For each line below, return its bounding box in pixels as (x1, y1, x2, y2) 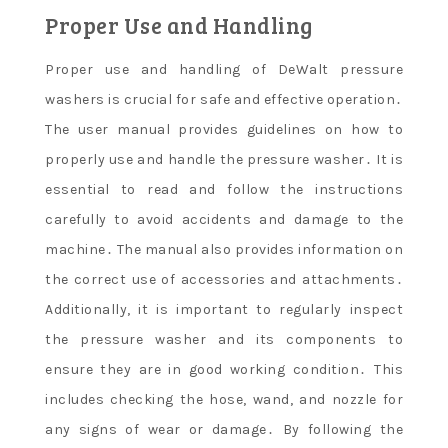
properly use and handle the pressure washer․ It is (45, 151, 403, 168)
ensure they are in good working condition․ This (45, 361, 403, 378)
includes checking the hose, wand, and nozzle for (45, 391, 403, 408)
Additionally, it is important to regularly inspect (45, 301, 403, 318)
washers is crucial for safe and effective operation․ (45, 91, 403, 108)
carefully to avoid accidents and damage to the (45, 211, 403, 228)
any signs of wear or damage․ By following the (45, 421, 403, 438)
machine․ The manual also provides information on (45, 241, 403, 258)
